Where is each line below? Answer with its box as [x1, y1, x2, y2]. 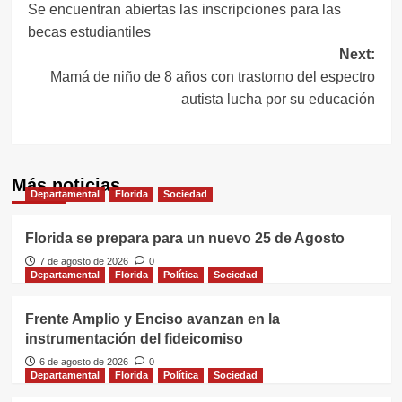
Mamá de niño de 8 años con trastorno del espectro [49, 68, 375, 84]
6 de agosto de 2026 [39, 355, 128, 367]
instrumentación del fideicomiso [24, 330, 243, 346]
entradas [26, 33, 140, 64]
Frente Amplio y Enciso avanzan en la [24, 310, 280, 327]
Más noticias [11, 174, 120, 195]
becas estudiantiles [27, 23, 151, 39]
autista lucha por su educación [180, 91, 375, 107]
